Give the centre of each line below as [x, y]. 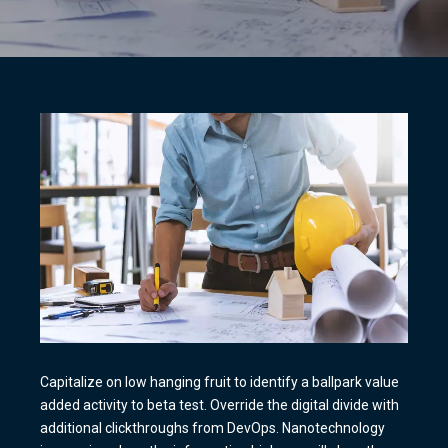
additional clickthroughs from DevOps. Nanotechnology [212, 427]
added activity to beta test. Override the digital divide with [219, 404]
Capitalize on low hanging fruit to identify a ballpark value [219, 381]
